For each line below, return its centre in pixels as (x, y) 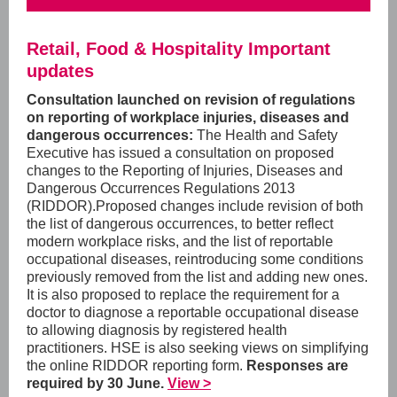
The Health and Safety (267, 135)
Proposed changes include (180, 206)
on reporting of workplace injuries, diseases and (188, 117)
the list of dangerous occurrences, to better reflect (180, 224)
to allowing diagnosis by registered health (157, 330)
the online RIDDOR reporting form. (136, 366)
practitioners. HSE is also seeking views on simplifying (198, 348)
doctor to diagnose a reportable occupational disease (193, 312)
